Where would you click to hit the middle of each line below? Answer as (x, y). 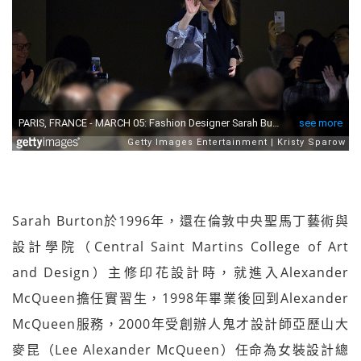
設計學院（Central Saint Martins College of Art (180, 246)
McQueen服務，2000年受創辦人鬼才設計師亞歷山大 (180, 324)
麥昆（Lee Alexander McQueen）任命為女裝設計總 (180, 349)
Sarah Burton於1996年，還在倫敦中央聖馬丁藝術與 (180, 220)
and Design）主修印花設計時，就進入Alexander (180, 272)
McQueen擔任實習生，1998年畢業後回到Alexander (180, 298)
